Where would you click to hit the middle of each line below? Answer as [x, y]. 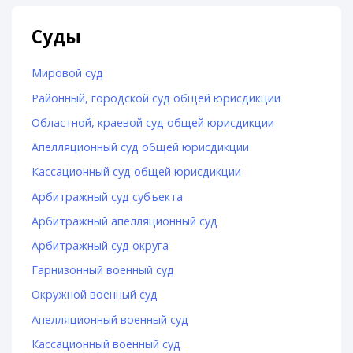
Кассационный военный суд [106, 344]
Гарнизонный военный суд [102, 270]
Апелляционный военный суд [110, 319]
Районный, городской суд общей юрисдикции [156, 98]
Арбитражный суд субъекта [107, 196]
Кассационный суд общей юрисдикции [136, 172]
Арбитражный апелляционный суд [124, 221]
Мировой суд [67, 73]
